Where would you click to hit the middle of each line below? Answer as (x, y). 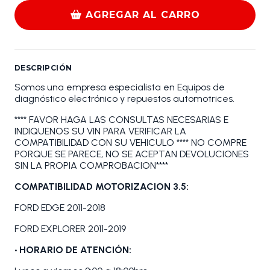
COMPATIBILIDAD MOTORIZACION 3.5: (102, 187)
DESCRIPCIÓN (43, 68)
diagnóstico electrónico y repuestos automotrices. (124, 99)
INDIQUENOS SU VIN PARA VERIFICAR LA (100, 131)
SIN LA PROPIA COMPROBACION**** (91, 166)
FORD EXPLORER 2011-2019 (70, 229)
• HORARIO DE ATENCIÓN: (73, 250)
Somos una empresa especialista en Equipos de (120, 87)
